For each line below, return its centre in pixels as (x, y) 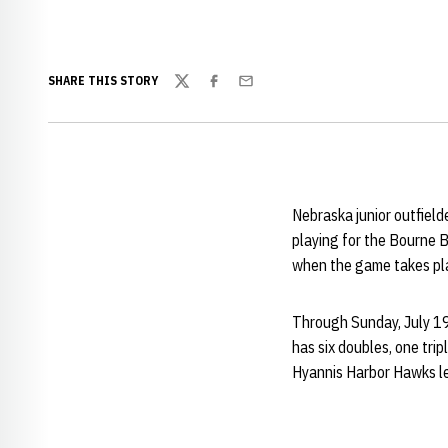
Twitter (197, 91)
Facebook (236, 91)
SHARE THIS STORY (103, 80)
